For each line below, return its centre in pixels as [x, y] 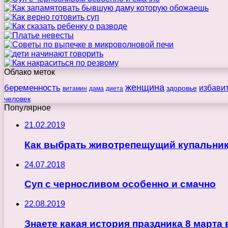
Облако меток [30, 72]
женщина [145, 88]
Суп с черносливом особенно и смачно [120, 184]
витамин [75, 89]
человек [17, 99]
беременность [32, 88]
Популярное [27, 108]
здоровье [182, 88]
